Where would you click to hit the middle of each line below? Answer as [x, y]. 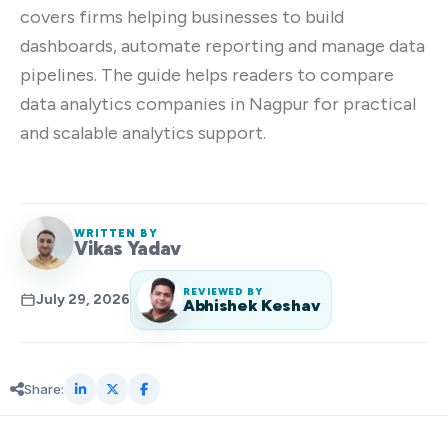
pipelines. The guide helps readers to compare [207, 75]
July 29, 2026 [83, 300]
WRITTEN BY [116, 233]
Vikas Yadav [127, 248]
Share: [44, 388]
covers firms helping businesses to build [182, 17]
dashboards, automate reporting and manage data [222, 46]
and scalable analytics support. [143, 133]
